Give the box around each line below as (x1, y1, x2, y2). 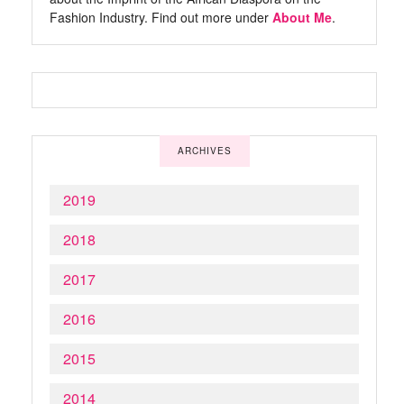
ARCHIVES (177, 144, 232, 158)
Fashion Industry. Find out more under (50, 8, 272, 27)
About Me (272, 8, 332, 27)
